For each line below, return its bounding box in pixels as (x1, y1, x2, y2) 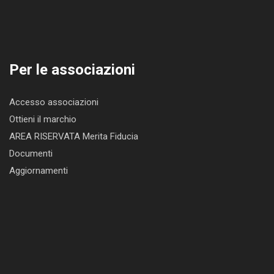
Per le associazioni (9, 61, 135, 78)
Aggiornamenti (9, 165, 68, 176)
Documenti (9, 147, 53, 159)
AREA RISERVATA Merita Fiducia (9, 130, 138, 142)
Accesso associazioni (9, 96, 98, 108)
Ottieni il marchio (9, 113, 76, 125)
